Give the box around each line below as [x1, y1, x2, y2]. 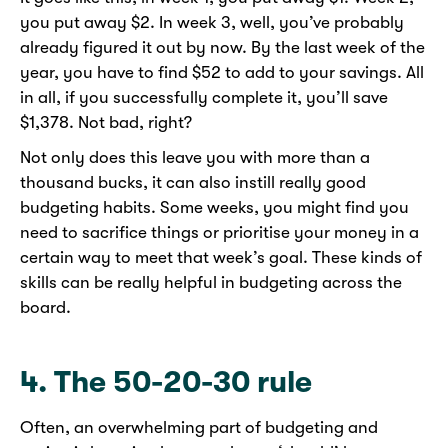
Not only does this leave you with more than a [20, 148, 370, 168]
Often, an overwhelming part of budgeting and [20, 418, 378, 438]
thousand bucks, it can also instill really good [20, 173, 366, 193]
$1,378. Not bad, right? [20, 113, 200, 133]
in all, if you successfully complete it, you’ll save [20, 88, 388, 108]
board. [20, 298, 71, 318]
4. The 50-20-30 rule [20, 365, 312, 400]
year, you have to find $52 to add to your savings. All [20, 63, 424, 83]
